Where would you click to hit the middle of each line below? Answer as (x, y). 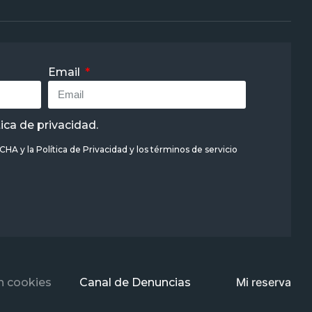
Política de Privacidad (81, 149)
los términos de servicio (187, 149)
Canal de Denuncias (135, 282)
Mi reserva (264, 282)
